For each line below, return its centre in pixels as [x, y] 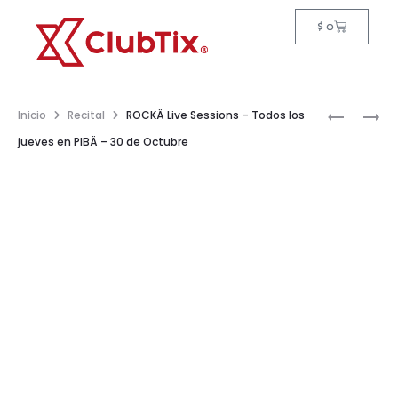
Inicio [32, 115]
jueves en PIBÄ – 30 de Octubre [103, 141]
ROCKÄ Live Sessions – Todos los [215, 115]
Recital [86, 115]
